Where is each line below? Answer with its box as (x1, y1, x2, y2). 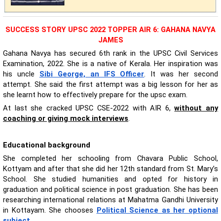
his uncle (3, 69, 39, 78)
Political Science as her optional (96, 205, 218, 215)
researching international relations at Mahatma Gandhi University (3, 195, 218, 204)
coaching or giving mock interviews (3, 113, 128, 123)
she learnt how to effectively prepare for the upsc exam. (3, 90, 189, 99)
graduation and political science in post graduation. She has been (3, 184, 218, 194)
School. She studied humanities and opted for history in (3, 174, 218, 184)
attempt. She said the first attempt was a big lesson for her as (3, 79, 218, 89)
